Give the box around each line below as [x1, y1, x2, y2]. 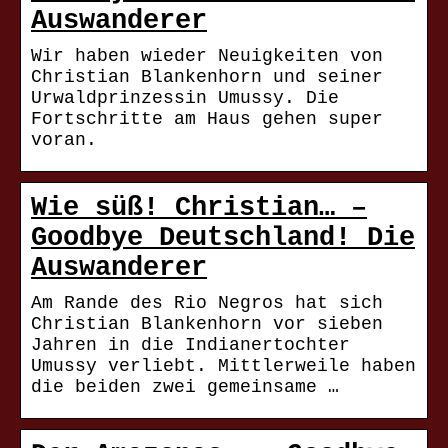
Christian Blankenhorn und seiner [31, 67, 383, 88]
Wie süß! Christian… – [31, 193, 367, 224]
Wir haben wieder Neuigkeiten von [31, 46, 383, 67]
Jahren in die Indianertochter [31, 335, 350, 356]
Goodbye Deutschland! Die [31, 223, 415, 254]
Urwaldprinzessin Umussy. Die [31, 88, 339, 109]
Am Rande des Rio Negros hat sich [31, 293, 383, 314]
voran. [31, 130, 97, 151]
